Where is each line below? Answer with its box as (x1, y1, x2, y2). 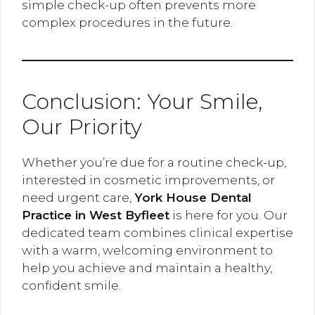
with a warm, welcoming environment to (22, 243, 273, 257)
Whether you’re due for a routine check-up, (22, 155, 286, 169)
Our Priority (22, 113, 142, 140)
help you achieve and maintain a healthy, (22, 260, 272, 275)
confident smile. (22, 278, 121, 292)
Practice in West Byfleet (22, 207, 169, 222)
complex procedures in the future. (22, 15, 233, 30)
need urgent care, (22, 190, 134, 205)
